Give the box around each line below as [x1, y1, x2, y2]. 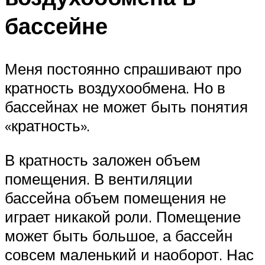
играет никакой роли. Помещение [5, 206, 241, 226]
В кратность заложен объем [5, 150, 201, 169]
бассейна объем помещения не [5, 188, 226, 207]
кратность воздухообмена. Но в [5, 78, 225, 98]
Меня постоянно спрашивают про [5, 59, 241, 79]
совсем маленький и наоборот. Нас [5, 244, 254, 264]
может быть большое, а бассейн [5, 225, 232, 245]
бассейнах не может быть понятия [5, 97, 248, 117]
